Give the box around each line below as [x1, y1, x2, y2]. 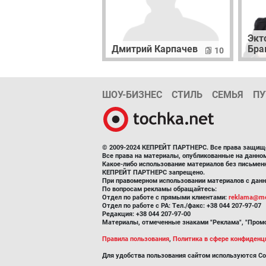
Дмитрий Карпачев [112, 43, 198, 55]
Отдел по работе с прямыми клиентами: [102, 194, 229, 202]
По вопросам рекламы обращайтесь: [102, 185, 217, 194]
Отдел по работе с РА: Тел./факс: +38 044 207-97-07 [102, 202, 261, 210]
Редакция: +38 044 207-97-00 [102, 210, 191, 218]
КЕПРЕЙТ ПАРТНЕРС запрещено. [102, 169, 205, 177]
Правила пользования [102, 235, 169, 243]
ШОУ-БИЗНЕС [102, 89, 162, 101]
